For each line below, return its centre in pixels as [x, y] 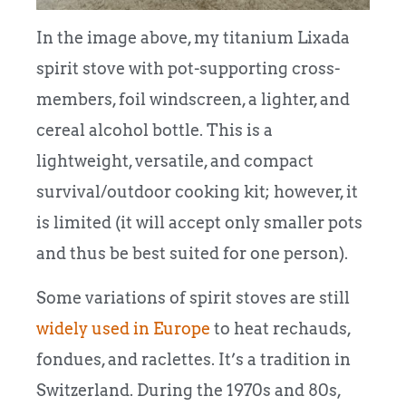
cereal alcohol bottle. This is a [155, 130]
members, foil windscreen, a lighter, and [193, 100]
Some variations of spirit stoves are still [193, 297]
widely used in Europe [123, 328]
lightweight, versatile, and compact [175, 161]
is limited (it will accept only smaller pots [199, 223]
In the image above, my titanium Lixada [193, 38]
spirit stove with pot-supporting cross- [188, 69]
